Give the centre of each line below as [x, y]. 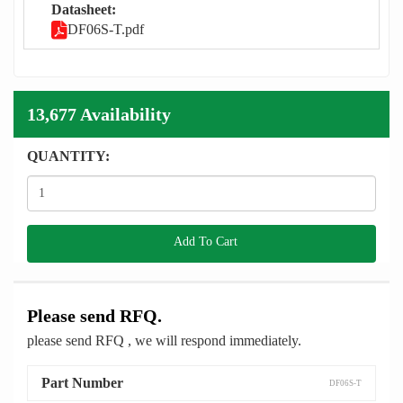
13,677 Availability [99, 115]
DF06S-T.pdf [106, 29]
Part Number [82, 383]
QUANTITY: [68, 157]
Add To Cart [201, 242]
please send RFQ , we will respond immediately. [164, 341]
